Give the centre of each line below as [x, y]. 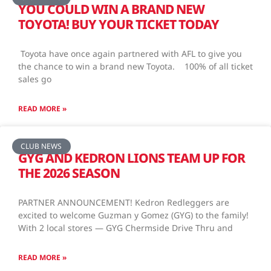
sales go [35, 79]
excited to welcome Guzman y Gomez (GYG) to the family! [133, 215]
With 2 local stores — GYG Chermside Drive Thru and [126, 227]
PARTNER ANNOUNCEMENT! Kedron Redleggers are [124, 202]
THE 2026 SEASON [69, 173]
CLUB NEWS [41, 146]
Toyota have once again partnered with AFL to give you [130, 53]
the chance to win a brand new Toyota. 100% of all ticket [135, 66]
